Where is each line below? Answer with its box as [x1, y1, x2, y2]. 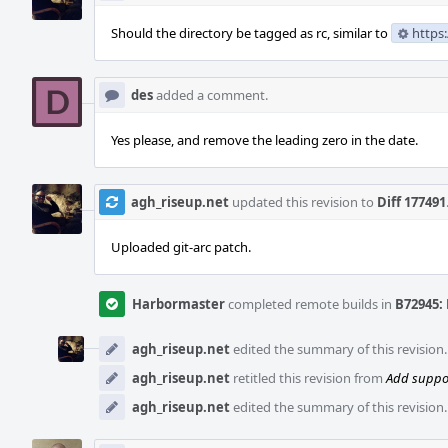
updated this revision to [229, 193, 377, 211]
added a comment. [153, 86, 268, 104]
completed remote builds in [225, 295, 395, 313]
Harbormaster [132, 295, 225, 313]
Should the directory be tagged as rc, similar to [111, 24, 391, 42]
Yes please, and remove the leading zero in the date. [111, 131, 418, 149]
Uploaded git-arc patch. [111, 238, 251, 256]
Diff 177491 [377, 193, 446, 211]
